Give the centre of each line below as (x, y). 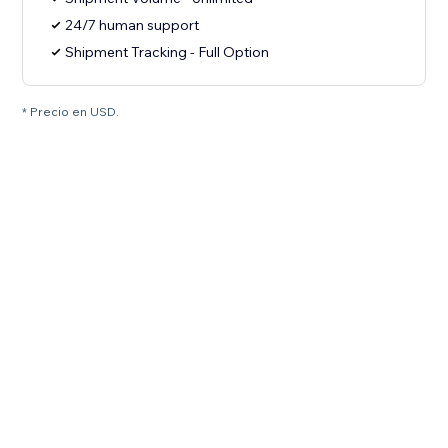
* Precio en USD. (71, 112)
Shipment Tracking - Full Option (167, 52)
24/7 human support (132, 25)
